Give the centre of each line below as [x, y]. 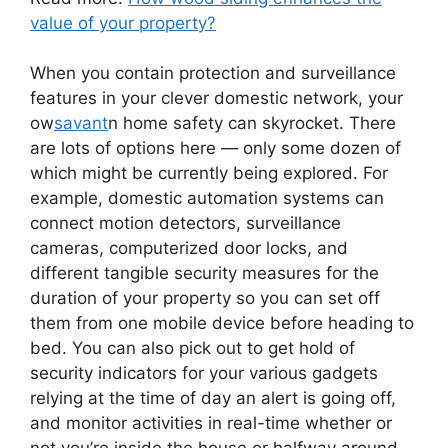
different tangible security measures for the [204, 273]
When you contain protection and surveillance [213, 73]
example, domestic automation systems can [207, 198]
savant [81, 123]
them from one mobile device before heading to [222, 323]
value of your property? [123, 22]
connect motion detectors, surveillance [185, 223]
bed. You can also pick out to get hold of [192, 348]
